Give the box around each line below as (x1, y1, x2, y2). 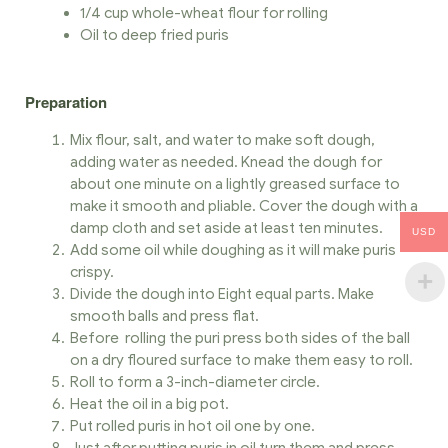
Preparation (25, 91, 107, 114)
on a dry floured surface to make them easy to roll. (70, 351, 413, 370)
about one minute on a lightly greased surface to (70, 175, 400, 194)
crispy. (70, 263, 114, 282)
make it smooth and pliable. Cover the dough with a (70, 197, 418, 216)
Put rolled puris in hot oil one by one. (70, 417, 315, 436)
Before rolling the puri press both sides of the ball (70, 329, 410, 348)
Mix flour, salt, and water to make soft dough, (70, 131, 375, 150)
